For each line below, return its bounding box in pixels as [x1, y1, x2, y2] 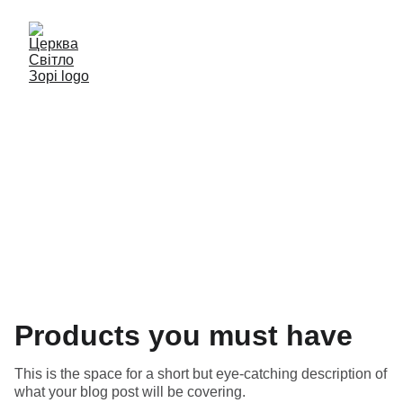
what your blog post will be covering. [14, 384, 246, 399]
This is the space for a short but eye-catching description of [14, 366, 387, 381]
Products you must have [14, 319, 353, 352]
